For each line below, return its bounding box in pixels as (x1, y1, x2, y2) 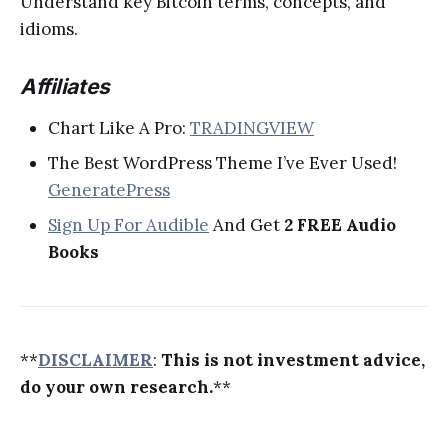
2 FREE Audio (284, 214, 396, 237)
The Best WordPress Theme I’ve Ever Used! (48, 152, 397, 175)
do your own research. (20, 376, 213, 399)
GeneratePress (48, 179, 170, 202)
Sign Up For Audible (48, 214, 209, 237)
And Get (209, 214, 284, 237)
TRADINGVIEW (190, 117, 314, 140)
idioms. (20, 18, 78, 41)
